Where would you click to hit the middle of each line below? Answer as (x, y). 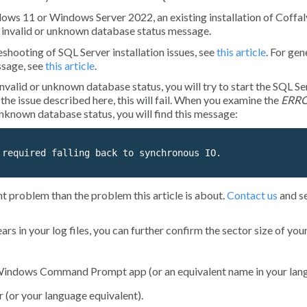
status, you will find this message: (160, 114)
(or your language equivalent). (73, 295)
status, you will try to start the (201, 86)
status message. (173, 31)
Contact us (252, 195)
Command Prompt (83, 271)
